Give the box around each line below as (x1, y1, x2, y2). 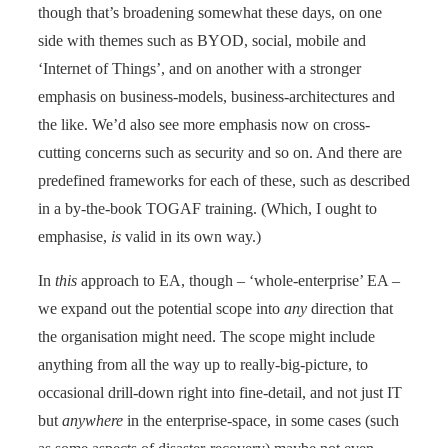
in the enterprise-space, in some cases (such (123, 411, 399, 429)
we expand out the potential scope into (38, 299, 284, 317)
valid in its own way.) (121, 227, 261, 245)
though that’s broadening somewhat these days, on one (38, 3, 382, 21)
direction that (307, 299, 393, 317)
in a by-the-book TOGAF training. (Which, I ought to (38, 199, 377, 217)
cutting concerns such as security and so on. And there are (38, 143, 402, 161)
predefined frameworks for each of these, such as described (38, 171, 410, 189)
